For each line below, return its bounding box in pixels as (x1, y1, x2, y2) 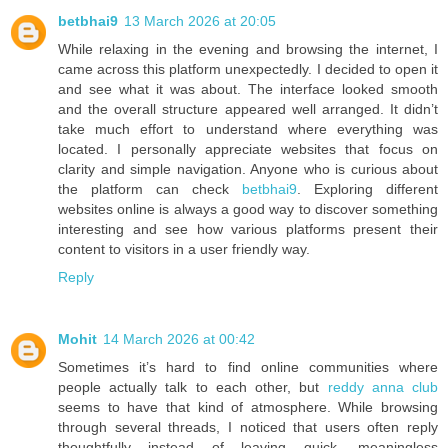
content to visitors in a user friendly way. (58, 241, 310, 258)
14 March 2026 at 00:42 (103, 331, 255, 348)
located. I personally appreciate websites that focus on (58, 141, 438, 158)
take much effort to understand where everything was (58, 121, 438, 138)
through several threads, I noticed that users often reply (58, 419, 438, 436)
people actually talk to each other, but (58, 379, 328, 396)
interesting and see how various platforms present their (58, 221, 438, 238)
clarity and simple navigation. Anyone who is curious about (58, 161, 438, 178)
